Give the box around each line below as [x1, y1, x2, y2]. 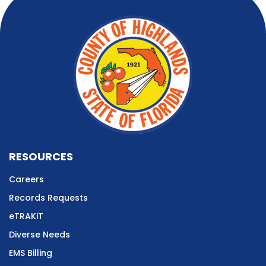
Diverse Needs [9, 228, 70, 240]
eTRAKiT [9, 210, 43, 222]
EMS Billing [9, 246, 52, 259]
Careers [9, 173, 44, 185]
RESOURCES [9, 148, 73, 164]
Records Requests [9, 191, 88, 204]
